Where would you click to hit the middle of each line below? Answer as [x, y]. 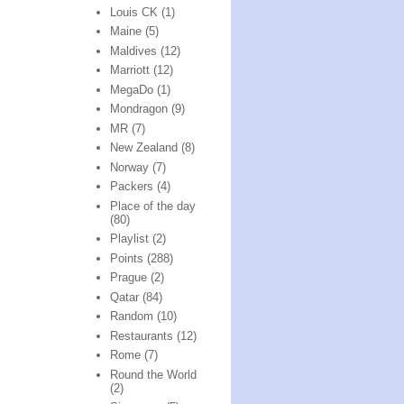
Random [132, 317]
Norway [130, 167]
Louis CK [134, 12]
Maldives [134, 50]
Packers [132, 187]
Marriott [130, 70]
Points [127, 258]
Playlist [130, 239]
